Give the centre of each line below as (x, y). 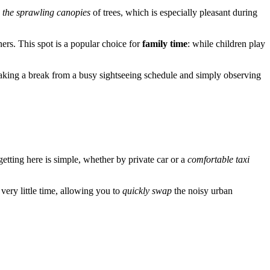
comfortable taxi (218, 159)
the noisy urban (202, 190)
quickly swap (147, 190)
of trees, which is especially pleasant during (174, 12)
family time (165, 43)
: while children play (226, 43)
